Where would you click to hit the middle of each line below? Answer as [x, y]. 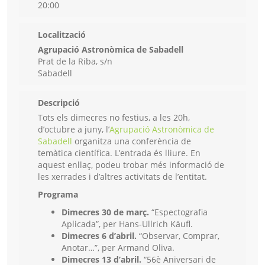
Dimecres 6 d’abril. [99, 236]
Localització [62, 35]
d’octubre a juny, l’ [74, 130]
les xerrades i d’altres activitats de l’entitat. [122, 177]
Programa [58, 195]
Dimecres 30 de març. [105, 212]
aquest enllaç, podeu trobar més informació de [131, 165]
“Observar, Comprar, [178, 236]
